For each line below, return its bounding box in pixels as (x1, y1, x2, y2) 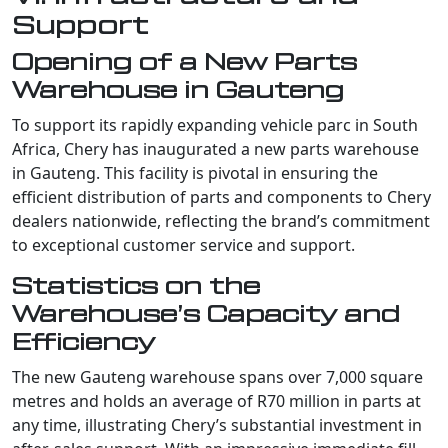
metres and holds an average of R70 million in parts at (12, 389, 421, 412)
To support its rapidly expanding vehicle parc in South (12, 113, 418, 136)
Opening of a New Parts (12, 50, 357, 74)
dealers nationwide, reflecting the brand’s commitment (12, 209, 430, 232)
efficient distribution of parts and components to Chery (12, 185, 431, 208)
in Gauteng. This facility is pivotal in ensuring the (12, 161, 378, 184)
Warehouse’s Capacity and (12, 302, 400, 326)
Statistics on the (12, 274, 260, 298)
